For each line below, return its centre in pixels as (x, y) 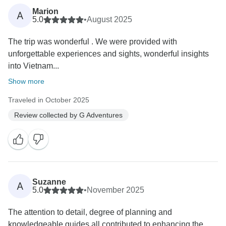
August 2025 (109, 20)
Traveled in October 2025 (49, 100)
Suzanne (49, 182)
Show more (26, 81)
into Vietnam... (34, 66)
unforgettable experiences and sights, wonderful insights (108, 54)
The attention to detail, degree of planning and (90, 212)
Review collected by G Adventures (68, 115)
